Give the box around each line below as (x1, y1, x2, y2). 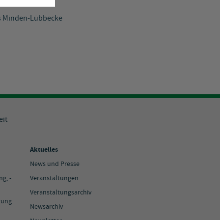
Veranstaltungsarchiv (30, 188, 92, 197)
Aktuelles (30, 145, 58, 155)
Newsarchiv (30, 202, 63, 212)
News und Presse (30, 160, 80, 169)
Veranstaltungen (30, 174, 79, 183)
